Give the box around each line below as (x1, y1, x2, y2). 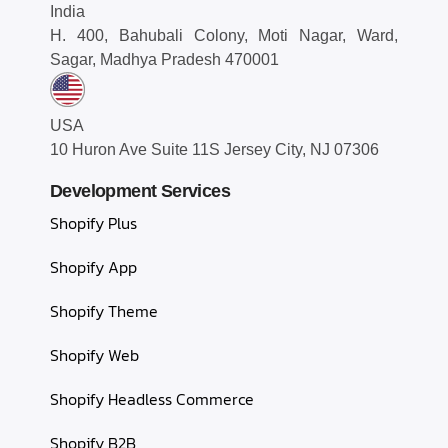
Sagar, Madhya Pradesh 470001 (50, 51, 279, 69)
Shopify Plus (50, 211, 137, 236)
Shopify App (50, 255, 137, 280)
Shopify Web (50, 343, 139, 368)
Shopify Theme (50, 299, 158, 324)
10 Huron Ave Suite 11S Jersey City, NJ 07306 (50, 141, 379, 159)
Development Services (50, 181, 230, 202)
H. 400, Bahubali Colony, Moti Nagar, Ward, (50, 27, 398, 45)
